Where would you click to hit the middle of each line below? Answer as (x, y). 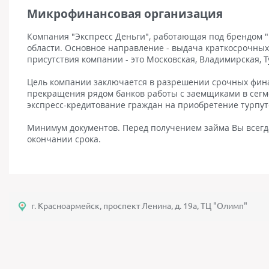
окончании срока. (64, 139)
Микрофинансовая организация (125, 14)
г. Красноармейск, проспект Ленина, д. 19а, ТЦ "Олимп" (139, 206)
